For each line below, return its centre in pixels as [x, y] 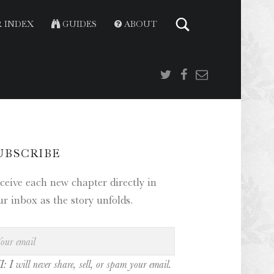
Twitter [177, 49]
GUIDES [79, 24]
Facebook [202, 49]
